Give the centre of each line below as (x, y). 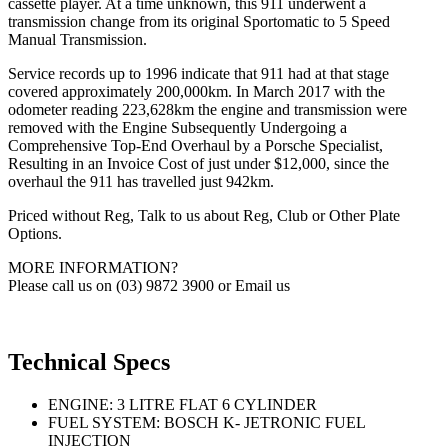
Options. (35, 234)
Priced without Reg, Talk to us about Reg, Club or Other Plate (204, 216)
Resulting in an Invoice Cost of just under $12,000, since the (198, 164)
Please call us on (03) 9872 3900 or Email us (149, 286)
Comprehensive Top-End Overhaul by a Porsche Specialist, (195, 146)
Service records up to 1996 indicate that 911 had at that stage (198, 74)
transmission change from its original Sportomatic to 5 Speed (199, 22)
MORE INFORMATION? (93, 268)
